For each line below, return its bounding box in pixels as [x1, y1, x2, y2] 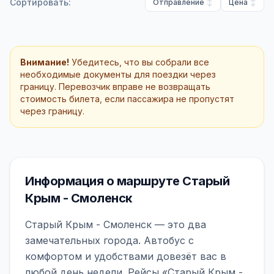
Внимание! [20, 57, 69, 67]
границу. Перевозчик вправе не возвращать [20, 81, 210, 92]
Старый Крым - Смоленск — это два [25, 218, 206, 231]
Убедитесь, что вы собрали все [69, 57, 209, 67]
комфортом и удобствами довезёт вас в [25, 250, 226, 262]
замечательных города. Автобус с [25, 234, 194, 246]
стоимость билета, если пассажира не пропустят [20, 94, 234, 104]
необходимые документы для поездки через [20, 69, 216, 80]
